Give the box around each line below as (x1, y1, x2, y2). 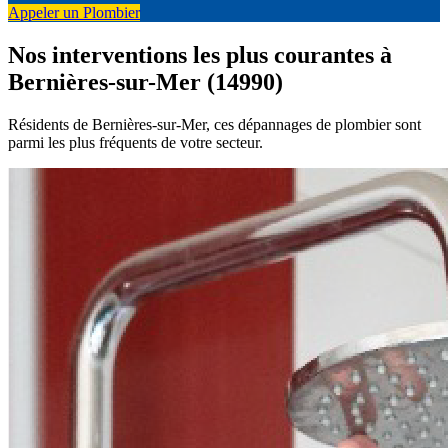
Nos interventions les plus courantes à (8, 42, 392, 69)
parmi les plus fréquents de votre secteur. (8, 134, 263, 152)
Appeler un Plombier (8, 4, 140, 22)
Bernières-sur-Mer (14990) (8, 69, 283, 96)
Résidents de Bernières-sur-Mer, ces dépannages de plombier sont (8, 116, 421, 134)
